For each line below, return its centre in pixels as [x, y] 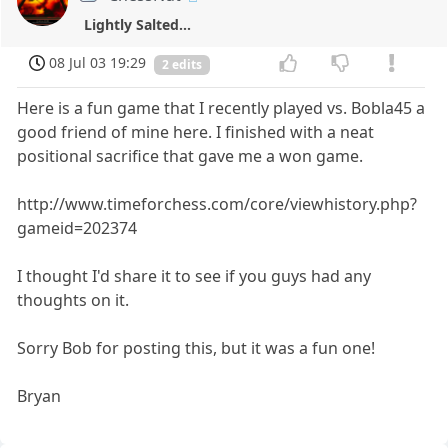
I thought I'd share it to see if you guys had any [194, 275]
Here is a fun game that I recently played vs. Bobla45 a [221, 107]
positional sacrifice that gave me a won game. [190, 155]
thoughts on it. [73, 299]
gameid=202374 [77, 227]
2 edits [182, 65]
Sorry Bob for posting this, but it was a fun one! [196, 347]
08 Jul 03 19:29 [98, 63]
